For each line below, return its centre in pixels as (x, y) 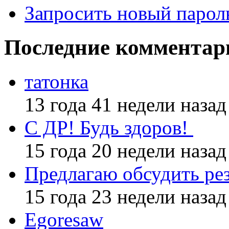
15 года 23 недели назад (125, 196)
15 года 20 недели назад (125, 150)
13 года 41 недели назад (125, 104)
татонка (56, 81)
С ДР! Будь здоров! (109, 127)
